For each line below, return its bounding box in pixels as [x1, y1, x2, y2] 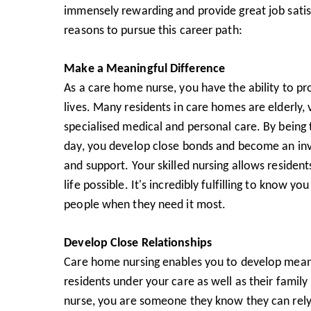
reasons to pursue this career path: [64, 22, 242, 37]
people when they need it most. [64, 196, 226, 212]
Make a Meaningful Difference [64, 60, 226, 76]
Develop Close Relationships [64, 234, 212, 250]
